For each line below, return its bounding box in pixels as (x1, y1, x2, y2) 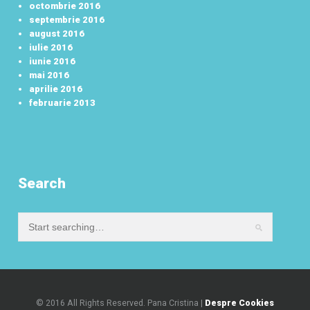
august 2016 (29, 28, 85, 39)
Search (18, 174, 66, 192)
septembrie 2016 (29, 14, 105, 25)
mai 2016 (29, 69, 70, 80)
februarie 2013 (29, 97, 96, 108)
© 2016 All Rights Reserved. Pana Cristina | (36, 298, 205, 308)
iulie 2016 (29, 42, 73, 53)
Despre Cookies (205, 298, 274, 308)
